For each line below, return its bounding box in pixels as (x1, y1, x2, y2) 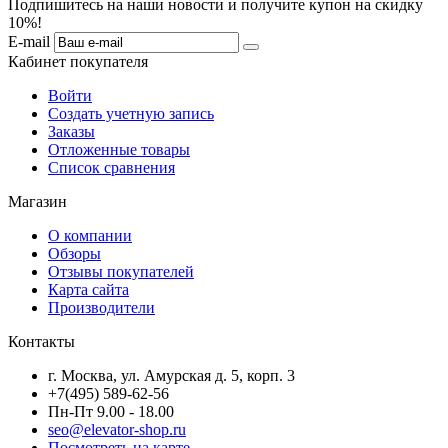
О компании (48, 227, 132, 245)
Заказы (48, 123, 95, 141)
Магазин (8, 193, 67, 211)
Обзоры (48, 245, 101, 263)
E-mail (8, 33, 50, 51)
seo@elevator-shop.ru (48, 421, 186, 439)
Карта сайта (48, 281, 129, 299)
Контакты (8, 333, 75, 351)
